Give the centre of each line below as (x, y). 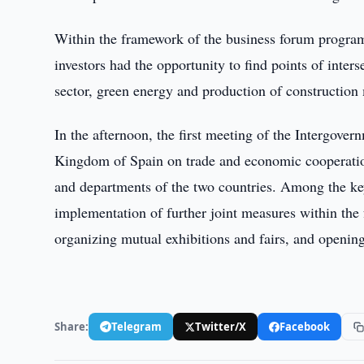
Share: (72, 326)
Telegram (137, 326)
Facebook (305, 326)
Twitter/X (221, 326)
